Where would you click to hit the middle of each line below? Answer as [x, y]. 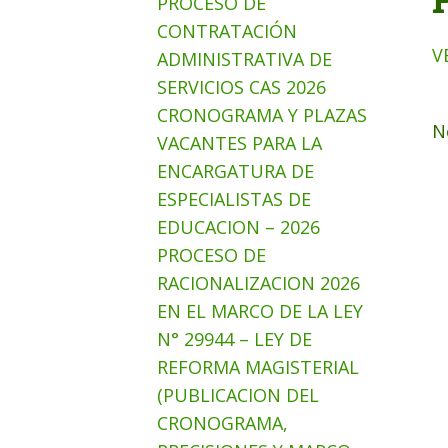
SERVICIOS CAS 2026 [241, 87]
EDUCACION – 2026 [238, 227]
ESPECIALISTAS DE [234, 199]
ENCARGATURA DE [235, 171]
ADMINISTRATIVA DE [244, 59]
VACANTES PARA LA [239, 143]
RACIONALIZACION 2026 [258, 283]
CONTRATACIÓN [227, 31]
